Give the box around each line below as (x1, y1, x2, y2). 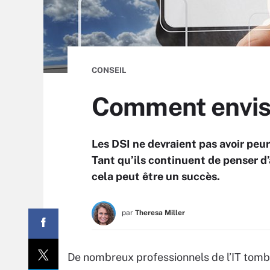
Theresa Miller (135, 209, 185, 217)
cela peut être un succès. (92, 170, 220, 183)
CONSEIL (92, 66, 127, 75)
